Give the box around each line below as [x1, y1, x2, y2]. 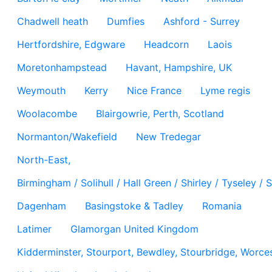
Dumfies [107, 15, 144, 27]
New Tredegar [136, 131, 201, 143]
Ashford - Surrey [163, 15, 240, 27]
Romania [202, 200, 242, 212]
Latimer [17, 223, 52, 235]
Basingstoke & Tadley [85, 200, 183, 212]
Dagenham [17, 200, 66, 212]
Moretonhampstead [17, 61, 107, 73]
